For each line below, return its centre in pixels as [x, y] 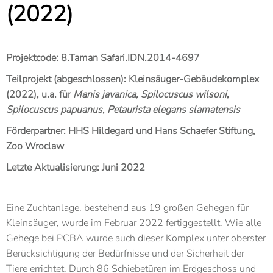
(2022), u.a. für [40, 94]
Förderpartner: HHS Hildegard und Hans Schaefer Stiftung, [131, 131]
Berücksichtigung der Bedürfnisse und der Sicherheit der [125, 253]
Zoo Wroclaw [35, 146]
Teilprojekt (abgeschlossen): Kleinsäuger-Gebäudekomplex [133, 79]
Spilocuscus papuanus [54, 110]
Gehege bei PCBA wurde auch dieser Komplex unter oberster [136, 238]
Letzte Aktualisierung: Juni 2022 [76, 168]
